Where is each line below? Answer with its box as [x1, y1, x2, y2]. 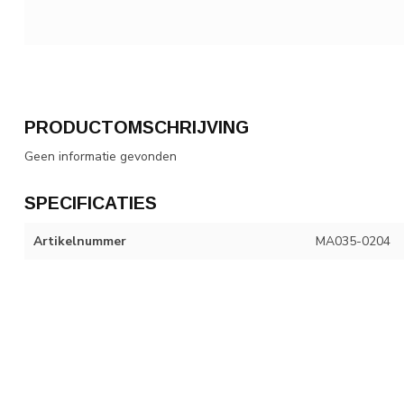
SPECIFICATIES [24, 192, 157, 213]
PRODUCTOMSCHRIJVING [24, 116, 249, 137]
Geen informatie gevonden [24, 147, 177, 165]
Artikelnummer [33, 232, 126, 250]
